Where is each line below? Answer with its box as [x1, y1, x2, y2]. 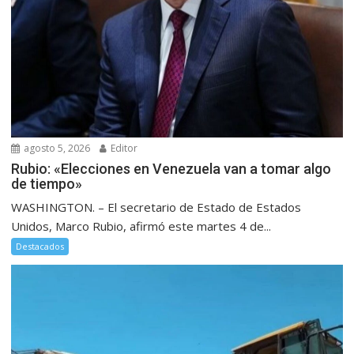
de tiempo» [11, 175, 83, 193]
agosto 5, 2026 [21, 141, 91, 156]
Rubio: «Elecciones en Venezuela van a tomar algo [11, 160, 332, 178]
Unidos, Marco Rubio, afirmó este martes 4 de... [11, 218, 272, 235]
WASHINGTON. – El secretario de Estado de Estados [11, 199, 302, 216]
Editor [108, 141, 138, 156]
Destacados [16, 240, 65, 253]
